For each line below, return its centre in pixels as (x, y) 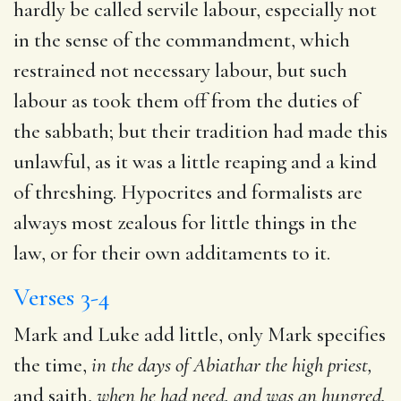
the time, (52, 365)
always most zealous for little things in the (185, 222)
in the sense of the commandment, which (182, 40)
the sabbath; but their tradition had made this (200, 131)
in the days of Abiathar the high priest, (232, 365)
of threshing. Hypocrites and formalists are (188, 192)
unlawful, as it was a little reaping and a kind (195, 162)
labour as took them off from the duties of (186, 101)
